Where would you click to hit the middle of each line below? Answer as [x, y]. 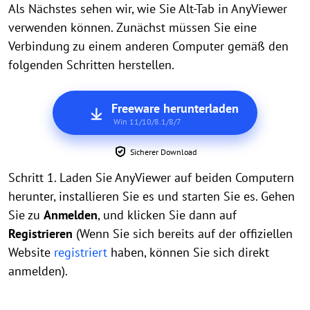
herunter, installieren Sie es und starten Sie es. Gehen [152, 196]
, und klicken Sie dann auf [167, 215]
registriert [81, 252]
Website [31, 252]
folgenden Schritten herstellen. [91, 64]
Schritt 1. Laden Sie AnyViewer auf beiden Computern [151, 177]
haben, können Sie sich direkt [188, 252]
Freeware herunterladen [175, 108]
